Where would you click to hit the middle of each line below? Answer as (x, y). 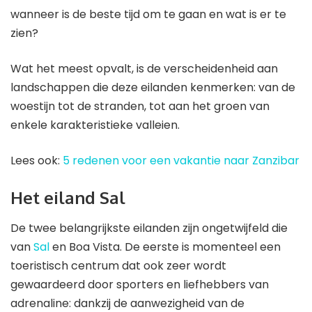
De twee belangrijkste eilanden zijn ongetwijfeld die (149, 228)
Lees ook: (37, 160)
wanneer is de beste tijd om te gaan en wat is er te (148, 14)
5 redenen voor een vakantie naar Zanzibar (181, 160)
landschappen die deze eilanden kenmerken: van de (153, 87)
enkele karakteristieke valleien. (95, 125)
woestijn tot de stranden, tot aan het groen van (140, 106)
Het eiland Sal (68, 197)
